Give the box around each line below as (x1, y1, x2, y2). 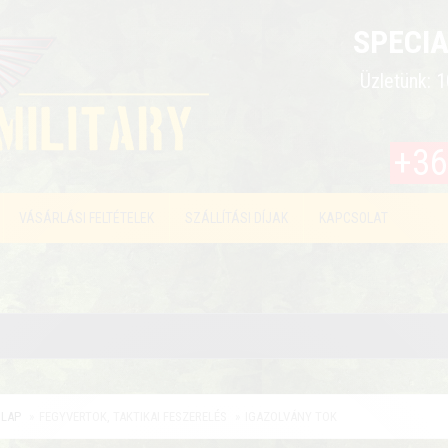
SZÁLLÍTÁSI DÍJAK (185, 210, 288, 226)
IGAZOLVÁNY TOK (244, 409, 337, 424)
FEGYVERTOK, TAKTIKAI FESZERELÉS (38, 409, 227, 424)
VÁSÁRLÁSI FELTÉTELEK (19, 210, 154, 226)
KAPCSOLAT (319, 210, 388, 226)
